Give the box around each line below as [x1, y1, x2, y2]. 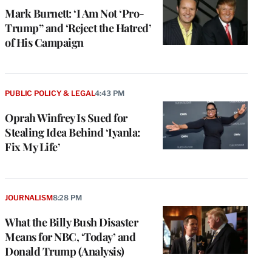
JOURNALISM [5, 193, 53, 203]
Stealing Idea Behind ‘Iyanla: [5, 125, 140, 140]
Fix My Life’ [5, 140, 60, 155]
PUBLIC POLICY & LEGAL [5, 89, 95, 98]
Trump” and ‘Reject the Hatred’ [5, 21, 151, 36]
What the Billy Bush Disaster [5, 215, 138, 230]
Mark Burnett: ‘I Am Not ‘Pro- [5, 6, 144, 21]
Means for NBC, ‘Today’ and [5, 229, 135, 245]
